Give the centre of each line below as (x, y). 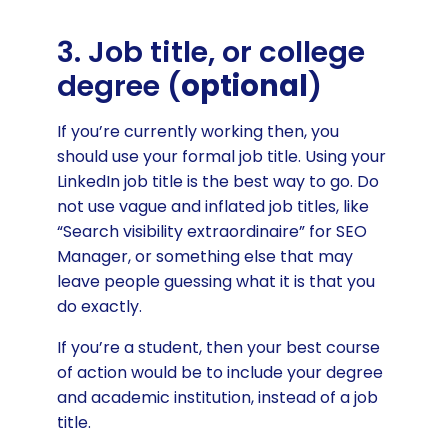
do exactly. (99, 306)
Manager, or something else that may (204, 256)
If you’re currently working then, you (197, 131)
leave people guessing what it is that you (215, 281)
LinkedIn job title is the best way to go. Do (217, 181)
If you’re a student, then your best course (218, 347)
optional (244, 85)
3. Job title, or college (210, 51)
